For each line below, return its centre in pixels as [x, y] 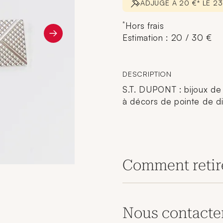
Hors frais [145, 26]
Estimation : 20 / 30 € [167, 38]
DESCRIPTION [147, 74]
